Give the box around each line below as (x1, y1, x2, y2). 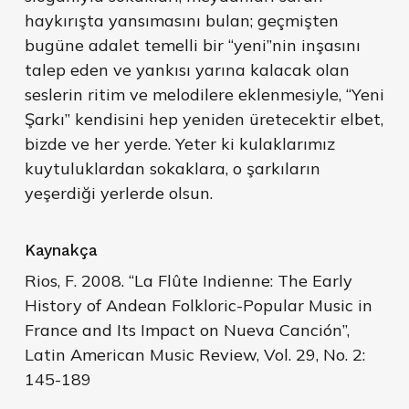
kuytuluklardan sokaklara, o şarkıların (24, 158, 320, 180)
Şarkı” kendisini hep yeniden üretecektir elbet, (24, 109, 383, 131)
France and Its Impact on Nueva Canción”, (24, 320, 350, 341)
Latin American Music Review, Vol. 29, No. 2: (24, 344, 365, 366)
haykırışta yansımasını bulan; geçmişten (24, 10, 339, 32)
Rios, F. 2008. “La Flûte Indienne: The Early (24, 270, 352, 292)
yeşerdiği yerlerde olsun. (24, 183, 213, 204)
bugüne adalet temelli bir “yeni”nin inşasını (24, 35, 361, 57)
